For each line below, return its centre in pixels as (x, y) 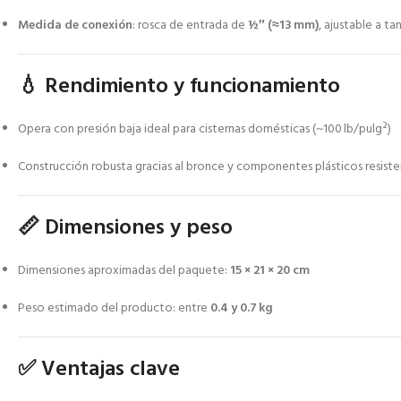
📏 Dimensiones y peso (125, 229)
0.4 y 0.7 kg (242, 309)
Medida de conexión (75, 26)
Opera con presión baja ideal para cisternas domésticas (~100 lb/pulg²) (205, 130)
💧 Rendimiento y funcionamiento (179, 87)
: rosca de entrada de (190, 26)
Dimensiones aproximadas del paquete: (124, 271)
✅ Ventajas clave (99, 370)
